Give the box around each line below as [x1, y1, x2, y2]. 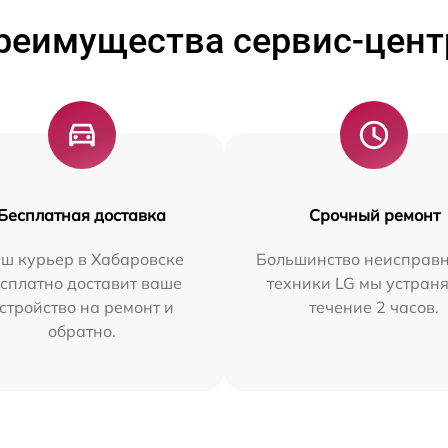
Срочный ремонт [308, 205, 440, 225]
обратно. [47, 321, 116, 341]
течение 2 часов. [309, 297, 440, 317]
